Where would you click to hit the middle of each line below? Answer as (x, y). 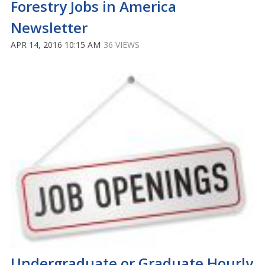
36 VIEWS (122, 45)
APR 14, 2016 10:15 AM (56, 45)
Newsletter (49, 28)
